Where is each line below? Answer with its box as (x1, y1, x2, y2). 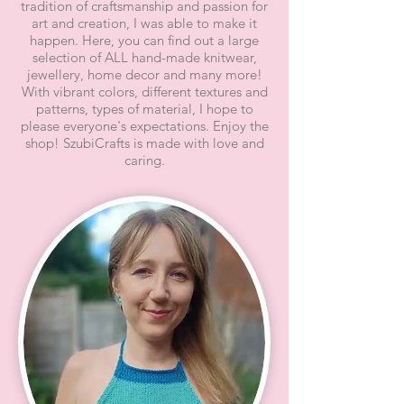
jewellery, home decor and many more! (26, 66, 262, 84)
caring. (124, 151, 165, 170)
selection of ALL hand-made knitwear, (32, 49, 257, 67)
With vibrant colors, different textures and (21, 83, 268, 101)
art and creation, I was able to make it (32, 14, 257, 32)
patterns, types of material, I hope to (35, 100, 253, 118)
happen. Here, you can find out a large (30, 32, 259, 50)
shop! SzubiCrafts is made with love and (24, 134, 264, 152)
